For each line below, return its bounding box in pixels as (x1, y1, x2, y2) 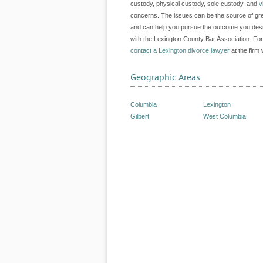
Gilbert (130, 113, 149, 120)
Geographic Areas (130, 72, 200, 83)
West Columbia (203, 113, 246, 120)
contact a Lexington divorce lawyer (130, 47, 230, 54)
